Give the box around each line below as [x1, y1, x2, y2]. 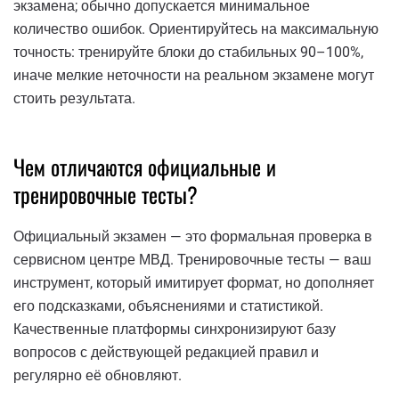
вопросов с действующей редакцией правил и [13, 343, 319, 361]
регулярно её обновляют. [13, 366, 182, 384]
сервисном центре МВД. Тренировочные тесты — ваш [13, 250, 371, 268]
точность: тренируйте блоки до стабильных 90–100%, [13, 43, 363, 61]
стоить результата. [13, 89, 135, 107]
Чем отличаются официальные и [13, 150, 276, 183]
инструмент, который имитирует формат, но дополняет [13, 273, 374, 291]
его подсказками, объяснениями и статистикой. [13, 297, 323, 314]
